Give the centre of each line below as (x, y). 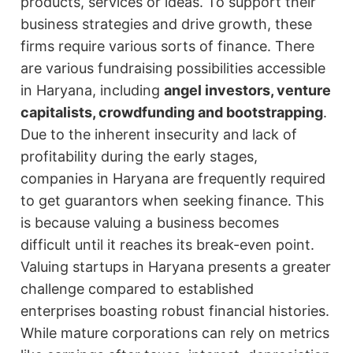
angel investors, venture (248, 91)
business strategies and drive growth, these (167, 24)
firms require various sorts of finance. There (168, 46)
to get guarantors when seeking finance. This (173, 201)
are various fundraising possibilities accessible (173, 69)
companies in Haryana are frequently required (173, 179)
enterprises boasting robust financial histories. (175, 311)
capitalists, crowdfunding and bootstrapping (172, 113)
